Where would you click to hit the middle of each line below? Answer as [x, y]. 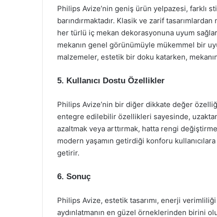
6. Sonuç [74, 177]
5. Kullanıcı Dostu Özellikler [111, 81]
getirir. [68, 153]
